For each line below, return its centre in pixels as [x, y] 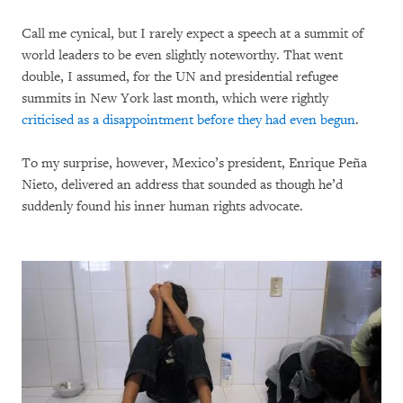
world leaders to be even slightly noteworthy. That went [182, 55]
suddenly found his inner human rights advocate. [166, 206]
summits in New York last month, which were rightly [175, 98]
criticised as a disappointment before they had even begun [188, 120]
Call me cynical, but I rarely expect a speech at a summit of [193, 33]
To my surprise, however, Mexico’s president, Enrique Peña [194, 163]
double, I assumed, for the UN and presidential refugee [180, 76]
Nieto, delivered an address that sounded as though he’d [182, 184]
